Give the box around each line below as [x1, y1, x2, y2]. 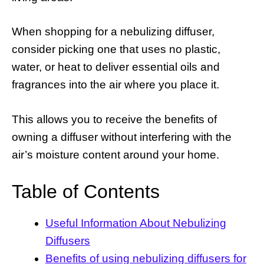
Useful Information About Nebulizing [45, 217, 226, 230]
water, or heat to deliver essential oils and [12, 61, 220, 74]
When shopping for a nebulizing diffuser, [12, 25, 214, 38]
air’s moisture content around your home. [12, 148, 219, 161]
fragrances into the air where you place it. [12, 78, 219, 91]
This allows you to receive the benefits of [12, 113, 217, 126]
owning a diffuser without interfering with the [12, 130, 232, 143]
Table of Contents [12, 181, 160, 203]
